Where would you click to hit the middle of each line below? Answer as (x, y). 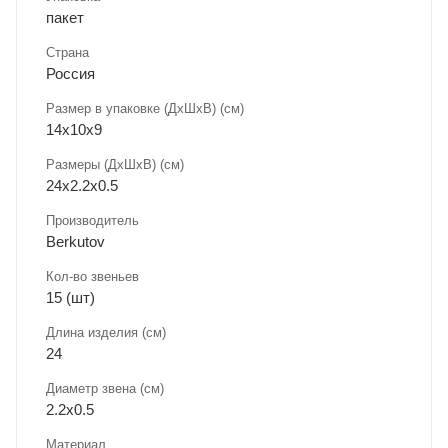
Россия (70, 73)
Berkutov (75, 241)
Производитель (92, 220)
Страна (67, 52)
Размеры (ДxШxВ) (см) (115, 164)
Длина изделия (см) (106, 332)
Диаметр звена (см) (105, 388)
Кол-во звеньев (92, 276)
